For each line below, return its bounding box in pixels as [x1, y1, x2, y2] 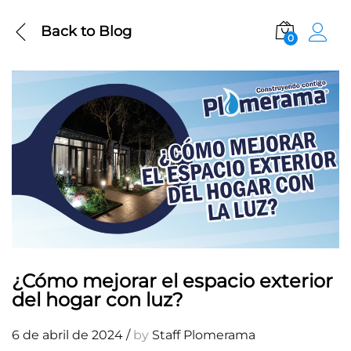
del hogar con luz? [12, 288, 183, 311]
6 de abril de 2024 [12, 327, 123, 342]
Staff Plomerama [152, 327, 255, 342]
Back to [41, 22, 95, 40]
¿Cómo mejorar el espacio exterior [12, 269, 333, 292]
